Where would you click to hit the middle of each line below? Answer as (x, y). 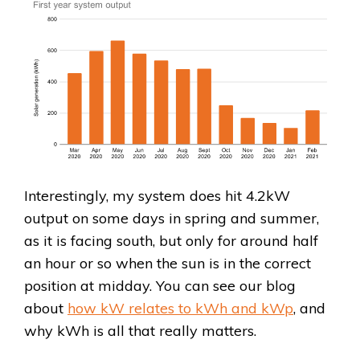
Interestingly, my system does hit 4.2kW (157, 196)
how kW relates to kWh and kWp (180, 309)
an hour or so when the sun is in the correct (168, 264)
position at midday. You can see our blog (160, 286)
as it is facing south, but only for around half (171, 241)
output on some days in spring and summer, (172, 219)
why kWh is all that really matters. (140, 331)
